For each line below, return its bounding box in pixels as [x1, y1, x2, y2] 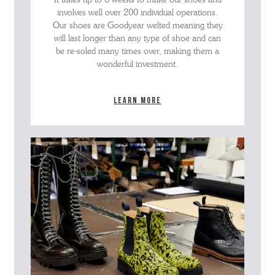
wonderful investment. [97, 59, 178, 70]
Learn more [114, 96, 161, 106]
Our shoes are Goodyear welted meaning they [52, 20, 223, 31]
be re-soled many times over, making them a [56, 46, 219, 57]
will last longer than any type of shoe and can [54, 33, 221, 44]
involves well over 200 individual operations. [57, 7, 218, 18]
